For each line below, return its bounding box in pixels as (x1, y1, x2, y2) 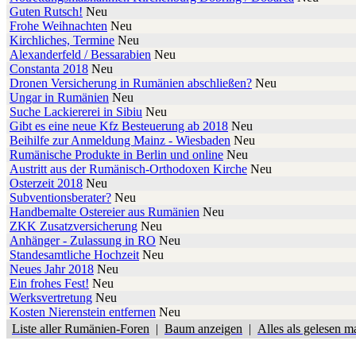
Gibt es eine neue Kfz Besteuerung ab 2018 (10, 119, 228, 133)
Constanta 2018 (10, 62, 88, 76)
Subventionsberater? (10, 191, 111, 205)
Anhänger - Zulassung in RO (10, 234, 156, 248)
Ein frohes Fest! (10, 277, 89, 291)
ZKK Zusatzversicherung (10, 219, 137, 234)
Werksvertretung (10, 291, 92, 305)
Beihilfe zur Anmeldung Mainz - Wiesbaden (10, 133, 230, 148)
